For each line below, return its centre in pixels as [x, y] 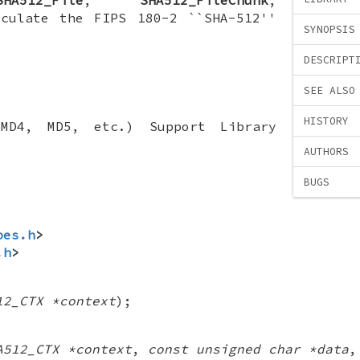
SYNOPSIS [329, 30]
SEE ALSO [329, 91]
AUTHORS [326, 152]
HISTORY [326, 121]
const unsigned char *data [248, 348]
